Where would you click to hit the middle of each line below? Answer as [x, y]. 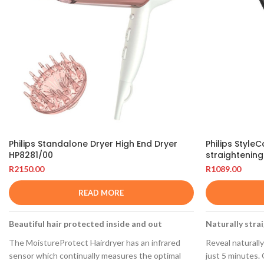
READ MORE [101, 193]
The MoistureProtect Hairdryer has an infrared [95, 243]
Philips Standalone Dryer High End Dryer [93, 144]
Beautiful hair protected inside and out [85, 224]
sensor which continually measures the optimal [95, 256]
